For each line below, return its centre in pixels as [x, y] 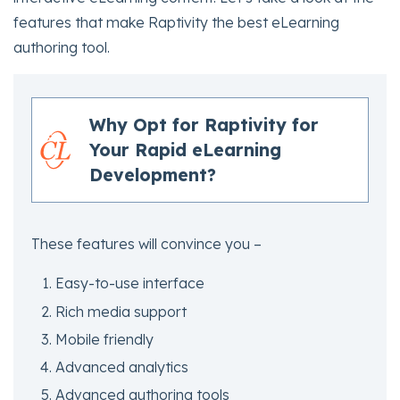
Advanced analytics [122, 367]
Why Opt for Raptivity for [204, 125]
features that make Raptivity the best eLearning [176, 23]
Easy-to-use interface [130, 283]
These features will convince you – [146, 244]
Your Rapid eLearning [185, 150]
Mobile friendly [105, 339]
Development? [153, 175]
